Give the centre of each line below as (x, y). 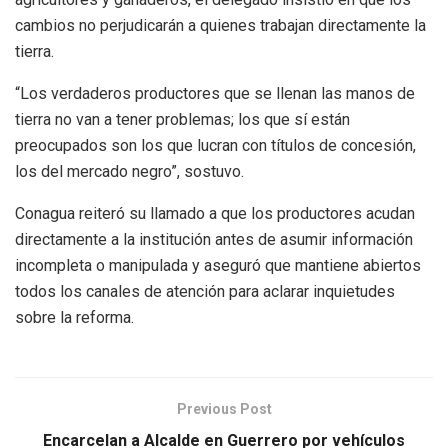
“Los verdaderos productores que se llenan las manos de (215, 94)
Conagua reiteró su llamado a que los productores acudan (215, 214)
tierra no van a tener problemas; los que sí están (182, 120)
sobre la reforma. (74, 318)
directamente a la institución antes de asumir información (214, 240)
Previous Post (224, 409)
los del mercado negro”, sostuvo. (129, 172)
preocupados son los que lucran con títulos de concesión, (215, 146)
